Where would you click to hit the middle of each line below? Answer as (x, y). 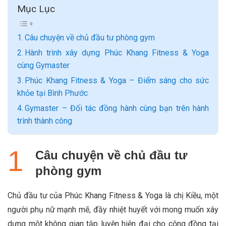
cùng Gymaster (43, 65)
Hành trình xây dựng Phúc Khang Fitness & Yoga (117, 52)
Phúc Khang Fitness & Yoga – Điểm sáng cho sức (117, 80)
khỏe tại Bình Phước (52, 93)
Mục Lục (36, 9)
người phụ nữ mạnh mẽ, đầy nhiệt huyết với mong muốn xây (113, 210)
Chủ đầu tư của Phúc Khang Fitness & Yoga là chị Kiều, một (113, 196)
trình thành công (45, 121)
